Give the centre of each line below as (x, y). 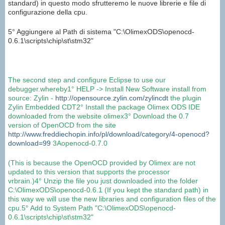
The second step (35, 80)
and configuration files (161, 199)
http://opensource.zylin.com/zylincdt (112, 98)
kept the (139, 190)
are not (184, 163)
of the (207, 199)
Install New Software (137, 89)
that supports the (109, 172)
